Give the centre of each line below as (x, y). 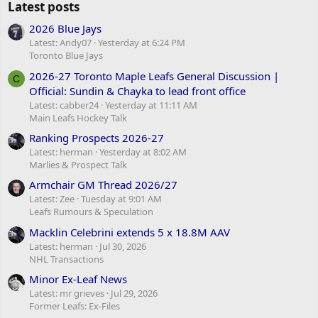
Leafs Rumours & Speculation (91, 212)
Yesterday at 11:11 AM (151, 105)
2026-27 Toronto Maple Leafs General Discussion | (154, 76)
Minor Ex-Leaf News (78, 279)
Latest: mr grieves (67, 293)
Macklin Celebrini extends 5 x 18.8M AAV (130, 232)
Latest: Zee (52, 199)
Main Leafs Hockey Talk (78, 117)
